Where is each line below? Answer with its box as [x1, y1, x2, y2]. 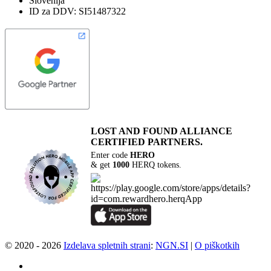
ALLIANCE [178, 125, 233, 136]
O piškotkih [195, 240, 240, 250]
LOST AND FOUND [91, 125, 178, 136]
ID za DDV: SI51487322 [29, 5, 126, 16]
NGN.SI [155, 240, 188, 250]
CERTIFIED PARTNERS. [91, 136, 203, 147]
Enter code [91, 150, 131, 160]
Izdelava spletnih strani [64, 240, 151, 250]
